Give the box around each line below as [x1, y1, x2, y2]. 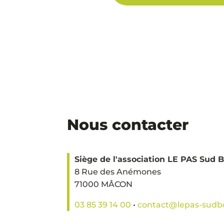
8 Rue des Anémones [74, 166, 161, 176]
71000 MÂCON [74, 179, 133, 189]
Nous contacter [67, 115, 189, 134]
